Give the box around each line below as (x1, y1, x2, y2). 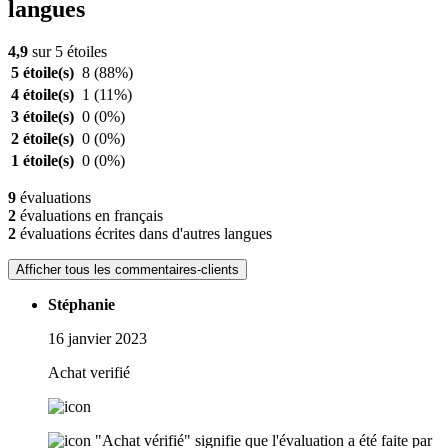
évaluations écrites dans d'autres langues (16, 225, 272, 243)
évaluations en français (16, 207, 163, 225)
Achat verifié (48, 364, 130, 382)
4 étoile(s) (11, 86, 74, 104)
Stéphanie (48, 296, 115, 314)
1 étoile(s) (11, 152, 74, 170)
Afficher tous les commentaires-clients (16, 262, 239, 278)
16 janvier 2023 (48, 330, 147, 348)
